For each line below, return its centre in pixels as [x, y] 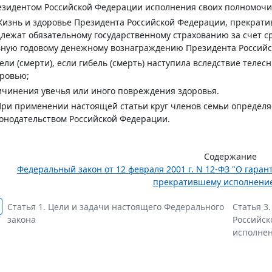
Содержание [230, 156]
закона [22, 219]
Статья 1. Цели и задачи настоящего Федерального [116, 207]
